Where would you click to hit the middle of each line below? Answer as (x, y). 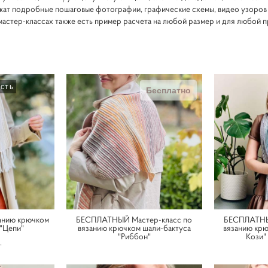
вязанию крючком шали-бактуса (134, 228)
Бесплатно (168, 90)
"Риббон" (134, 236)
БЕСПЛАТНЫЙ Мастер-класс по (134, 219)
